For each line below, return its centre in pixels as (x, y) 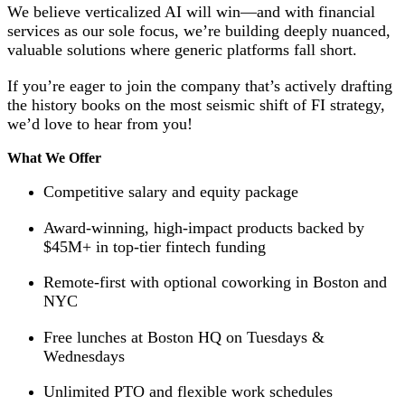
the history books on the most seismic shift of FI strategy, (196, 104)
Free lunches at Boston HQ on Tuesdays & (184, 337)
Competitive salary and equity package (171, 192)
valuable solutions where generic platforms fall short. (182, 50)
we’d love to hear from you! (100, 123)
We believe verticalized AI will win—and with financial (191, 12)
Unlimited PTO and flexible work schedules (188, 392)
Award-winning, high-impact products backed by (204, 227)
